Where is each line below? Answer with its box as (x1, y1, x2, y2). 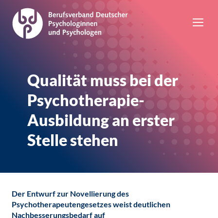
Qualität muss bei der (27, 71, 178, 90)
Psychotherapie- (27, 91, 145, 109)
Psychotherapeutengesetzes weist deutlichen (12, 200, 170, 209)
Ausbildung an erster (27, 110, 175, 129)
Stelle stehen (27, 130, 118, 149)
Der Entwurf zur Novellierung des (12, 189, 129, 198)
